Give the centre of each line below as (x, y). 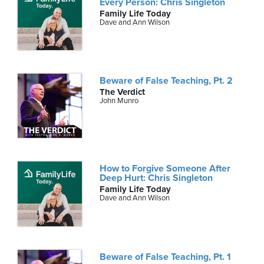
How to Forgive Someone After (165, 169)
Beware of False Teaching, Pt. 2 (166, 81)
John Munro (119, 101)
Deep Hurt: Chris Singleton (156, 178)
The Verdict (123, 92)
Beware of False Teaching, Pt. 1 (166, 257)
